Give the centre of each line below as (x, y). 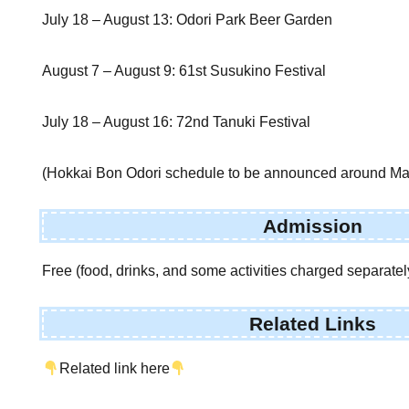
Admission (312, 225)
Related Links (312, 323)
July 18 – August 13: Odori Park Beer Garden (188, 20)
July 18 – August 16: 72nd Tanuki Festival (177, 122)
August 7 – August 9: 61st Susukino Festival (184, 71)
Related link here (114, 369)
